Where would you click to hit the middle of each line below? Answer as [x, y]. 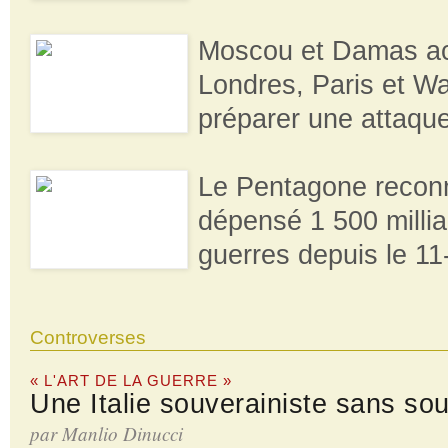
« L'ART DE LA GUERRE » [131, 380]
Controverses [88, 337]
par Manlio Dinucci [106, 433]
